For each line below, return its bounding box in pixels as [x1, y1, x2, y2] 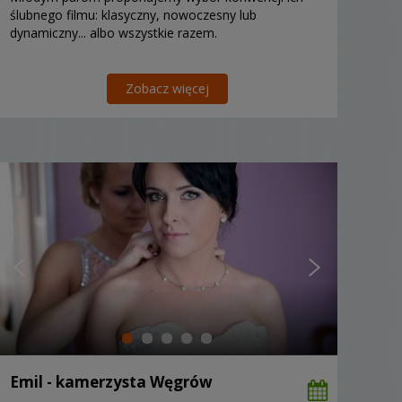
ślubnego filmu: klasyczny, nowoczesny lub [10, 5, 257, 23]
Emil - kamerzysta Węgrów [10, 371, 213, 392]
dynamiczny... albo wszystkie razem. [10, 23, 217, 41]
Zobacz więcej [125, 79, 209, 97]
